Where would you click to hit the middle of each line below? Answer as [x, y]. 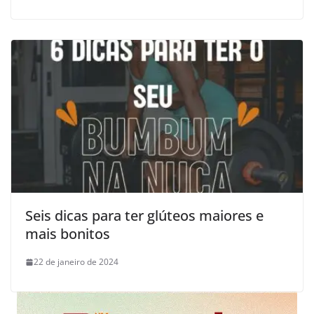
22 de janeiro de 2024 [76, 262]
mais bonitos [68, 234]
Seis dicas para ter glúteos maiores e [144, 216]
